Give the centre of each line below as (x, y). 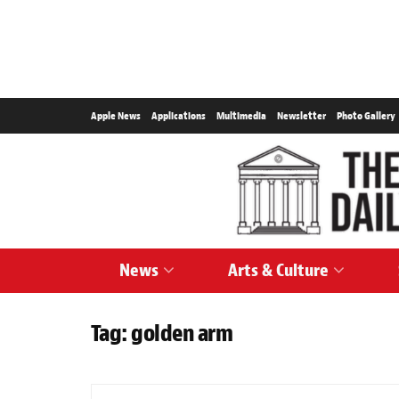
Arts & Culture (278, 270)
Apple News (116, 116)
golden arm (182, 334)
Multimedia (241, 116)
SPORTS (249, 377)
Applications (179, 116)
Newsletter (301, 116)
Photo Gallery (366, 116)
